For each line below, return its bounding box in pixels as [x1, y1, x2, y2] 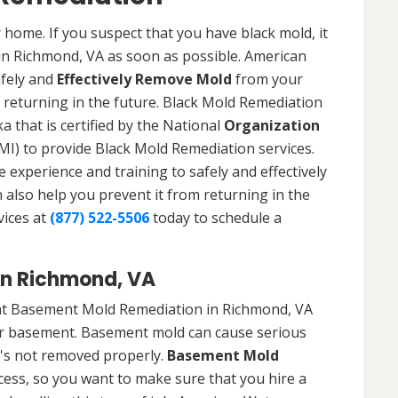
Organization [224, 115, 320, 135]
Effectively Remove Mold [57, 68, 232, 89]
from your [232, 68, 303, 89]
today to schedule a [149, 207, 282, 227]
